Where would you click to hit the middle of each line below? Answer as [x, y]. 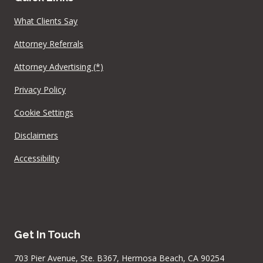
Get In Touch [47, 234]
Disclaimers [36, 135]
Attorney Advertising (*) [59, 66]
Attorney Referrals [49, 43]
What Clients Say [46, 21]
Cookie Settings [44, 112]
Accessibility [37, 158]
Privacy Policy [40, 89]
